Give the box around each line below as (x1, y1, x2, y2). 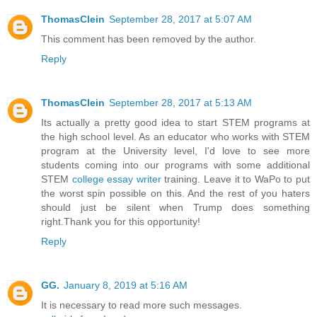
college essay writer (71, 173, 161, 185)
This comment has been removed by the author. (41, 33, 256, 45)
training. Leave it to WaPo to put (161, 173, 311, 185)
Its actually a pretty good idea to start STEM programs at (41, 117, 310, 129)
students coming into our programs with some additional (41, 159, 310, 171)
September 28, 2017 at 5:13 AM (109, 97, 252, 109)
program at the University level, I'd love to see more (41, 145, 310, 157)
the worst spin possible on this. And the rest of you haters (41, 188, 310, 200)
